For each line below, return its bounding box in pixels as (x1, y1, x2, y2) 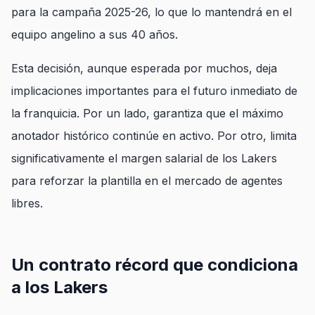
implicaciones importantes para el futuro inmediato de (11, 84, 297, 98)
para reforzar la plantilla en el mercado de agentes (11, 174, 283, 188)
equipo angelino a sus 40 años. (11, 27, 178, 41)
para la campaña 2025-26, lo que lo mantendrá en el (11, 5, 292, 19)
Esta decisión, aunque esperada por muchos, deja (11, 61, 277, 75)
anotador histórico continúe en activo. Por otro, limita (11, 129, 297, 143)
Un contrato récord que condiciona (11, 255, 298, 275)
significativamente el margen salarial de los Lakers (11, 151, 277, 165)
